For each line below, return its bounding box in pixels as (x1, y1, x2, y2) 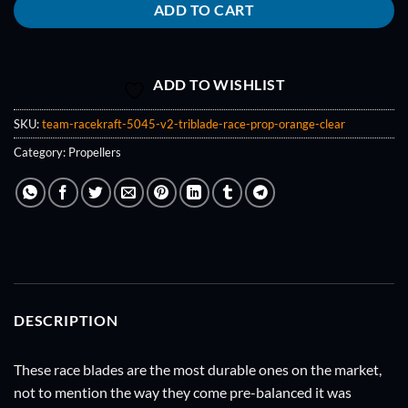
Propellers (68, 145, 121, 160)
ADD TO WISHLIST (153, 76, 286, 94)
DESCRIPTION (14, 311, 118, 330)
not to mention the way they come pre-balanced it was (14, 383, 352, 402)
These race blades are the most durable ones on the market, (14, 361, 382, 379)
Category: (14, 145, 68, 160)
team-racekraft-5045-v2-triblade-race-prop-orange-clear (42, 117, 345, 132)
